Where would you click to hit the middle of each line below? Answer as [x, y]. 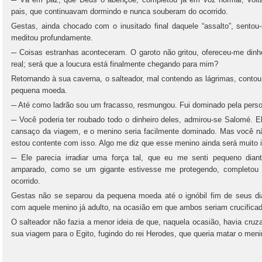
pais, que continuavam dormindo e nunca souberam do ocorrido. [120, 11]
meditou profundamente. [52, 38]
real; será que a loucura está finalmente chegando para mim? [115, 64]
